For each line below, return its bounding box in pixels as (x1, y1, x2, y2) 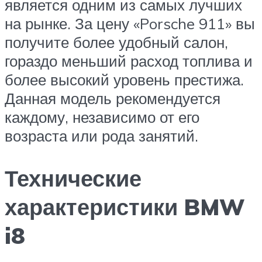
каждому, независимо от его (5, 108, 199, 127)
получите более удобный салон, (5, 33, 228, 52)
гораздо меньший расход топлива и (5, 51, 253, 71)
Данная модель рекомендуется (5, 89, 220, 108)
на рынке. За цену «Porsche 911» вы (5, 14, 255, 33)
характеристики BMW (5, 192, 244, 222)
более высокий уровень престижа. (5, 70, 244, 89)
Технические (5, 164, 142, 193)
